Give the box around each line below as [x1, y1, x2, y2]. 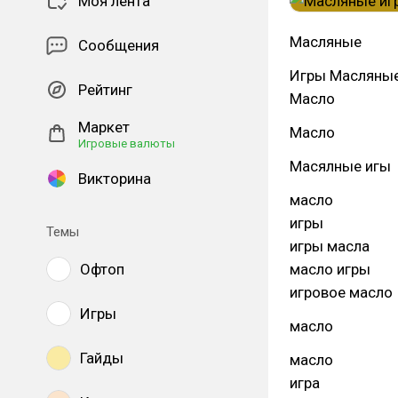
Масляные [290, 33, 362, 51]
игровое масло [290, 283, 393, 301]
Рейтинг [78, 81, 132, 99]
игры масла [290, 237, 370, 255]
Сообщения [78, 36, 159, 54]
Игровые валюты [78, 137, 175, 150]
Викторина [78, 170, 151, 187]
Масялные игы [290, 157, 391, 175]
